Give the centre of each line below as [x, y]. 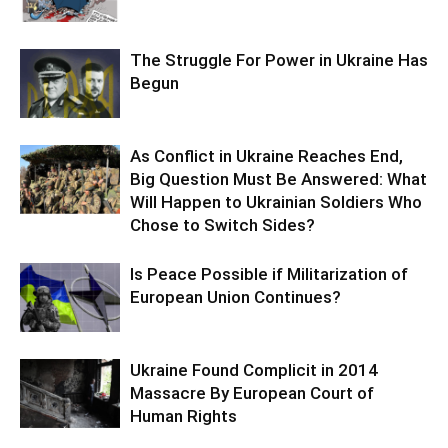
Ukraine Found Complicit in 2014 [254, 369]
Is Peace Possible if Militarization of [269, 273]
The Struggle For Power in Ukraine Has [279, 59]
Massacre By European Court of [252, 392]
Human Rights [183, 415]
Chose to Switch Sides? [222, 224]
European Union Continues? [235, 296]
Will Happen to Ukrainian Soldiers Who [276, 201]
